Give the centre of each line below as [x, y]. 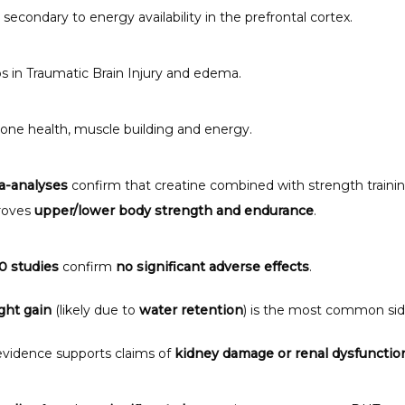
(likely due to [95, 310]
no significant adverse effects [212, 266]
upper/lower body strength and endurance [174, 210]
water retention [191, 310]
